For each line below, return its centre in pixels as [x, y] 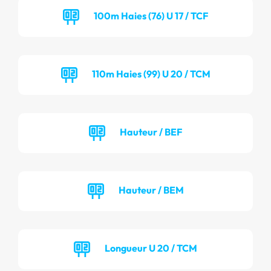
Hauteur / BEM [151, 190]
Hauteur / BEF [151, 132]
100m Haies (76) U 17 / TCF [151, 15]
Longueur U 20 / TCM [151, 248]
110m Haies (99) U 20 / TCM [151, 73]
